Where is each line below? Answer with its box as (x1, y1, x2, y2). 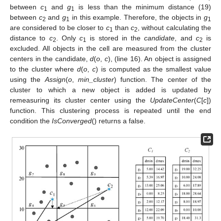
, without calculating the (138, 23, 212, 32)
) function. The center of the (113, 75, 211, 83)
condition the (10, 116, 52, 125)
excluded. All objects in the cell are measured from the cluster (10, 44, 211, 52)
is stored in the (86, 34, 145, 42)
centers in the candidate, (10, 54, 90, 63)
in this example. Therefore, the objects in (70, 13, 204, 21)
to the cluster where (10, 65, 77, 73)
